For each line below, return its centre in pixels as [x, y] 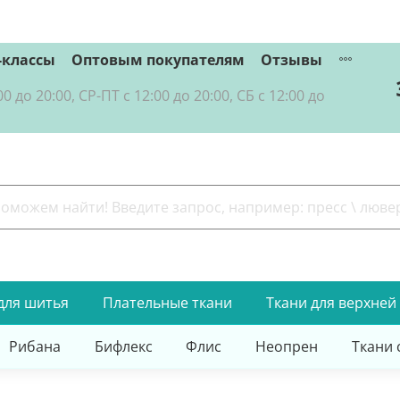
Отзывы [292, 59]
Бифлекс [123, 346]
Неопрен [287, 346]
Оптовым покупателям [158, 59]
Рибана [34, 346]
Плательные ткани [167, 302]
